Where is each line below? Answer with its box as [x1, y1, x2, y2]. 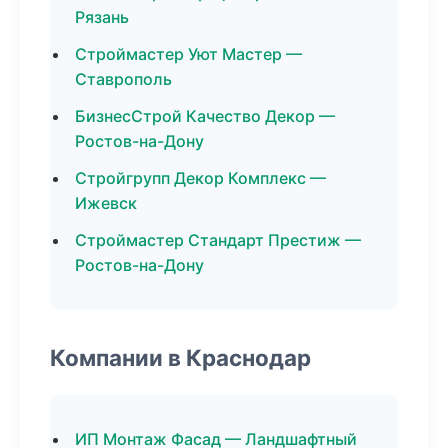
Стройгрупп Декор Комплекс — [75, 168, 326, 188]
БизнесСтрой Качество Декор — [75, 106, 335, 126]
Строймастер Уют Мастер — [75, 44, 302, 64]
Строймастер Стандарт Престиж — [75, 230, 361, 250]
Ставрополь [75, 69, 172, 89]
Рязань [75, 7, 129, 27]
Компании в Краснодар [50, 344, 311, 371]
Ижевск [75, 193, 137, 213]
